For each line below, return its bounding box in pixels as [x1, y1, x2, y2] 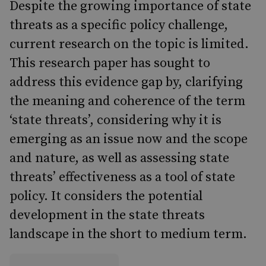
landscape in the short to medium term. [9, 226, 247, 242]
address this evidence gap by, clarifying [9, 74, 243, 90]
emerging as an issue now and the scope [9, 131, 248, 147]
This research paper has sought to [9, 55, 210, 71]
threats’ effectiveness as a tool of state [9, 169, 235, 185]
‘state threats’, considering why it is [9, 112, 221, 128]
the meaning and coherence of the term [9, 93, 245, 109]
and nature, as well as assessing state [9, 150, 229, 166]
